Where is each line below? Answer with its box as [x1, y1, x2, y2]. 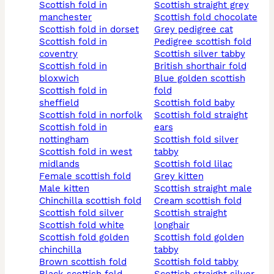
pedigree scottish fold [159, 36, 251, 48]
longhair [154, 220, 190, 231]
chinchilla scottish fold [45, 195, 141, 207]
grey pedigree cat [160, 24, 233, 35]
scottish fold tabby [160, 256, 239, 268]
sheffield [39, 97, 79, 109]
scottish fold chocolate [160, 12, 257, 23]
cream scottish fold [160, 195, 242, 207]
